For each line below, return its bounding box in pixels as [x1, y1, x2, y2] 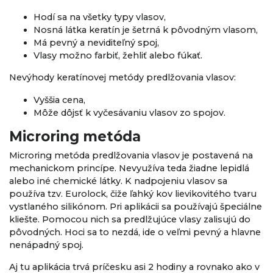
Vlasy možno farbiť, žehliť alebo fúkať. [34, 50, 202, 62]
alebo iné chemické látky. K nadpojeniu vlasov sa [9, 175, 227, 187]
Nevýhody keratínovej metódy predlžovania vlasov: [9, 72, 236, 83]
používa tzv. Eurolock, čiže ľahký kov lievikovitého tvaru [9, 188, 257, 200]
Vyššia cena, [34, 94, 85, 105]
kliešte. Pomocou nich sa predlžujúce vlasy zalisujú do [9, 214, 250, 225]
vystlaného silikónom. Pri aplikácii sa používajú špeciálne [9, 201, 262, 213]
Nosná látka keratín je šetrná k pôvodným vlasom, [34, 24, 258, 36]
